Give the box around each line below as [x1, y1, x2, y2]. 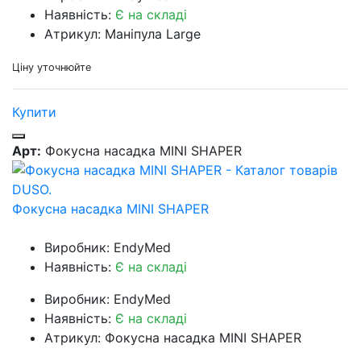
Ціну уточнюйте [12, 61, 91, 74]
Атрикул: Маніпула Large [44, 26, 201, 43]
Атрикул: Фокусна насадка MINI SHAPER [44, 330, 301, 346]
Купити [12, 104, 56, 121]
